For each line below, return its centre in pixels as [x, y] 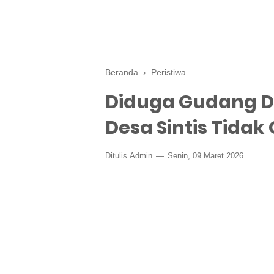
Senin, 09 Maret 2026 [204, 156]
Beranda [122, 72]
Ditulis [117, 156]
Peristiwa [168, 72]
